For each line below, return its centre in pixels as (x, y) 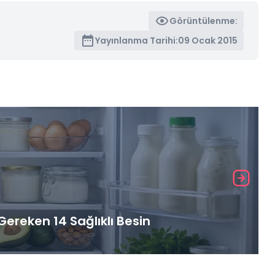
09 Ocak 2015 (208, 40)
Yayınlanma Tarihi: (137, 40)
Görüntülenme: (204, 21)
